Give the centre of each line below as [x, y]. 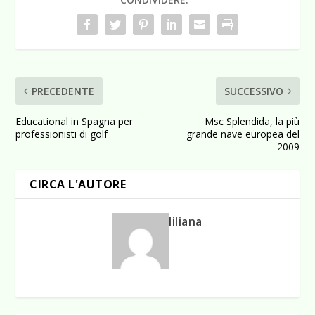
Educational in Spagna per [75, 122]
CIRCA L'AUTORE [78, 185]
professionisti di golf [62, 134]
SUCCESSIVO [253, 91]
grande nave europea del [243, 134]
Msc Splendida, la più [252, 122]
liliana [186, 222]
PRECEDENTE [63, 91]
